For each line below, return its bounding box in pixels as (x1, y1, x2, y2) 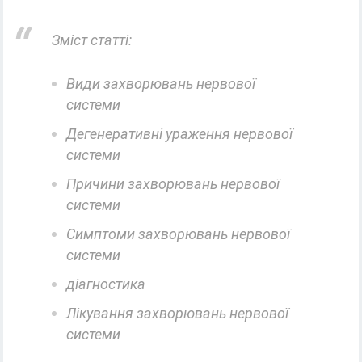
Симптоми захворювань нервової (66, 225, 291, 243)
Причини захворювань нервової (66, 175, 280, 193)
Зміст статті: (52, 32, 133, 49)
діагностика (66, 276, 146, 293)
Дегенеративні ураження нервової (66, 125, 293, 143)
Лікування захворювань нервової (66, 305, 289, 322)
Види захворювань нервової (66, 75, 256, 93)
